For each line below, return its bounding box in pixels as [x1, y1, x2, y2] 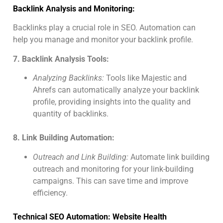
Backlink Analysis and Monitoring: [13, 4, 135, 14]
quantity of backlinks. [33, 109, 109, 119]
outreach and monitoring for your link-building [33, 164, 194, 174]
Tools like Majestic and [104, 73, 187, 83]
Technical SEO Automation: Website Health [13, 212, 167, 222]
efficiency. [33, 188, 68, 198]
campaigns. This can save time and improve [33, 176, 188, 186]
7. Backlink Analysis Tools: [13, 54, 109, 64]
